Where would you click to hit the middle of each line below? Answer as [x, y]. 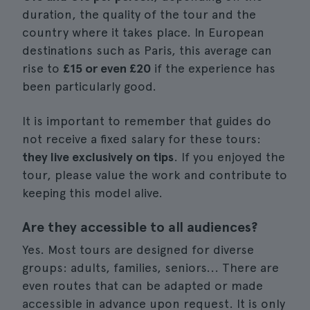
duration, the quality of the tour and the [139, 14]
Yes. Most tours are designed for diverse [138, 249]
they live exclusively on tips [98, 157]
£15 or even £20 [107, 68]
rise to [43, 68]
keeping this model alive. [92, 193]
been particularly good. [89, 86]
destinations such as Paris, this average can [147, 50]
